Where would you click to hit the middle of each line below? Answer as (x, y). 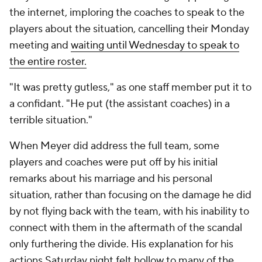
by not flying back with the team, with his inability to (129, 211)
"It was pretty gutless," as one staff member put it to (130, 87)
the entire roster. (48, 61)
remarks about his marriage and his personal (111, 178)
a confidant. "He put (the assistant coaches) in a (120, 104)
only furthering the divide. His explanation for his (121, 244)
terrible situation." (51, 120)
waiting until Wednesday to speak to (155, 45)
